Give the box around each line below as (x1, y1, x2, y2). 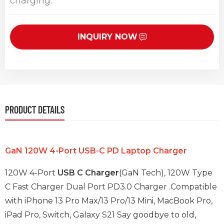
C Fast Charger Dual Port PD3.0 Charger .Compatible (5, 182, 217, 192)
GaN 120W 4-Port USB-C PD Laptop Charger (5, 146, 187, 156)
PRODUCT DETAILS (5, 103, 64, 116)
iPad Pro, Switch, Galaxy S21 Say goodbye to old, (5, 210, 196, 220)
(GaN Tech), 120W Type (119, 168, 212, 178)
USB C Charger (57, 168, 119, 178)
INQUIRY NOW (77, 32, 137, 42)
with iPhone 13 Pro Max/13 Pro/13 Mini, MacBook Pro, (5, 196, 212, 206)
